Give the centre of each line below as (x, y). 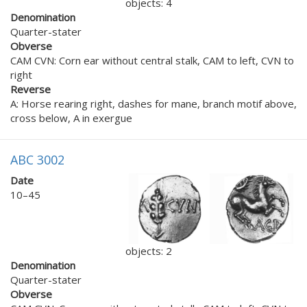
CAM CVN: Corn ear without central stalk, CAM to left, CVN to (152, 61)
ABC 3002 (37, 160)
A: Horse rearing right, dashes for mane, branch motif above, (153, 104)
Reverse (30, 89)
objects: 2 (149, 250)
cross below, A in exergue (71, 118)
